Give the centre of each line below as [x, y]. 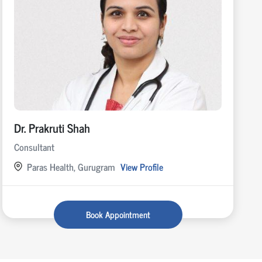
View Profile [142, 166]
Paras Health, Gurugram [70, 166]
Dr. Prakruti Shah [52, 127]
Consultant [34, 146]
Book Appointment [118, 214]
